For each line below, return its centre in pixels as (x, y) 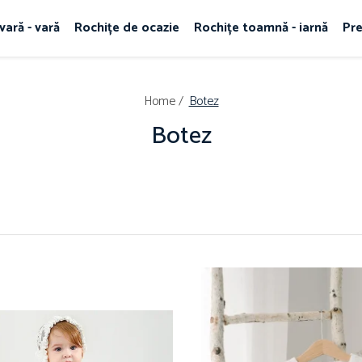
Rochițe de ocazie (126, 27)
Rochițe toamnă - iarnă (261, 27)
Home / (165, 101)
